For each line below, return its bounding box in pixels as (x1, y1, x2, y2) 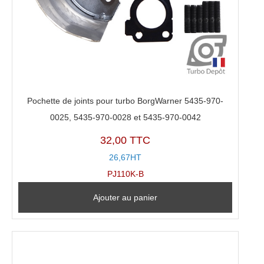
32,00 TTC (100, 134, 151, 147)
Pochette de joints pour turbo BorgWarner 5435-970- (27, 95, 224, 105)
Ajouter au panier (93, 193, 158, 203)
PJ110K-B (107, 169, 144, 179)
